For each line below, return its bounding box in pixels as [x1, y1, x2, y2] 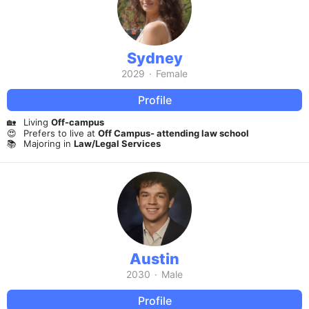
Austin [130, 250, 179, 268]
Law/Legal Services [74, 138, 161, 150]
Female [156, 68, 188, 80]
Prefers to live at [23, 127, 98, 139]
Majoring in [23, 138, 74, 150]
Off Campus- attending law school [98, 127, 249, 139]
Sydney [126, 49, 183, 68]
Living [23, 117, 51, 128]
